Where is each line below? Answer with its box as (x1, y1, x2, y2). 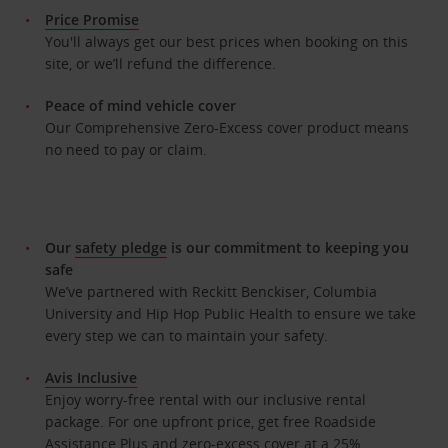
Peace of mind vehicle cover (45, 95, 237, 115)
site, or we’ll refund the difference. (45, 53, 277, 73)
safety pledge (75, 237, 168, 257)
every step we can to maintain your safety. (45, 325, 329, 345)
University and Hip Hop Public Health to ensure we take (45, 303, 417, 323)
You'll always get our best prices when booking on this (45, 31, 409, 51)
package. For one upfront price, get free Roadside (45, 411, 377, 431)
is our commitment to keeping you (167, 237, 410, 257)
